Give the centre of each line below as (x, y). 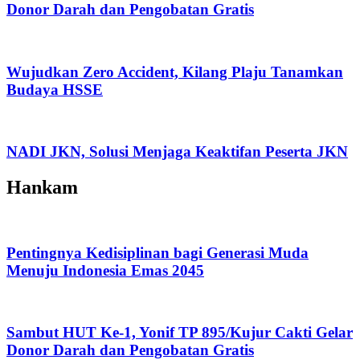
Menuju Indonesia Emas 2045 (105, 270)
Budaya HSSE (55, 89)
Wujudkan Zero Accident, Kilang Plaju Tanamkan (175, 72)
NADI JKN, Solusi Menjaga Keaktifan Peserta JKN (177, 152)
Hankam (42, 187)
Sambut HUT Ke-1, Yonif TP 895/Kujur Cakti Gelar (180, 332)
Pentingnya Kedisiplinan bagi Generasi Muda (157, 252)
